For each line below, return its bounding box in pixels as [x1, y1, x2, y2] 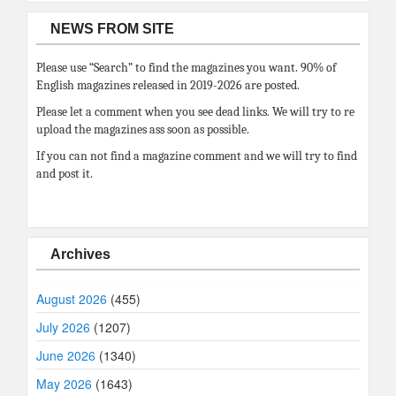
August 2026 [36, 290, 107, 308]
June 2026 [36, 346, 95, 365]
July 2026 [36, 318, 90, 337]
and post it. [36, 166, 93, 182]
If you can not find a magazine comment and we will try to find [36, 148, 357, 164]
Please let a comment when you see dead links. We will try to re [36, 104, 354, 120]
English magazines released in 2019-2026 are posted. [36, 78, 300, 94]
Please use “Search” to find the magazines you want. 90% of [36, 60, 336, 76]
